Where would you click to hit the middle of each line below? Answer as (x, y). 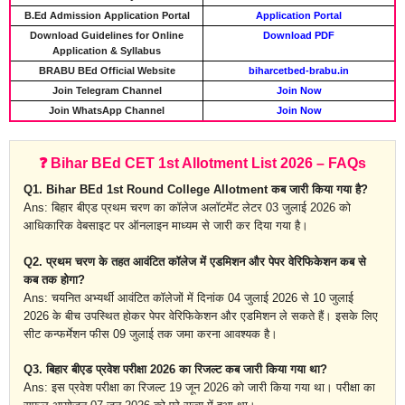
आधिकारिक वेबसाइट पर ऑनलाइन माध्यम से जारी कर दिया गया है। (166, 226)
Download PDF (299, 36)
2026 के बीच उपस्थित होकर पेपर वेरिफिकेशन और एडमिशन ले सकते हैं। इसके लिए (201, 316)
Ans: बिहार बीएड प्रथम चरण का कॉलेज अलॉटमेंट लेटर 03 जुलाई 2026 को (187, 208)
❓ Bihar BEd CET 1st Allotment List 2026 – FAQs (202, 164)
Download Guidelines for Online (107, 36)
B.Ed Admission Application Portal (107, 16)
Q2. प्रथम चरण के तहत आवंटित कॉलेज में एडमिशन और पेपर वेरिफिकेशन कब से (195, 261)
